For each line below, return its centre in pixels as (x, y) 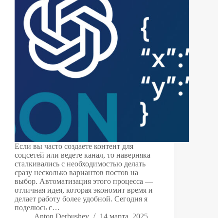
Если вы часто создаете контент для (74, 146)
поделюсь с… (37, 208)
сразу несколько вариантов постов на (76, 173)
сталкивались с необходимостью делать (80, 164)
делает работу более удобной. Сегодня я (81, 199)
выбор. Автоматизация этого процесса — (84, 182)
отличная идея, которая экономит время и (84, 190)
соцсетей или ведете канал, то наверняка (82, 155)
